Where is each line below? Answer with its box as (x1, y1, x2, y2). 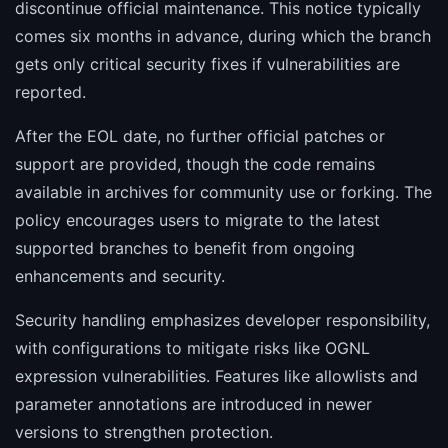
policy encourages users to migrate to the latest (15, 210, 380, 231)
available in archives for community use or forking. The (15, 182, 432, 203)
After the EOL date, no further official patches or (15, 126, 385, 147)
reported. (15, 82, 86, 103)
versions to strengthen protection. (15, 422, 273, 443)
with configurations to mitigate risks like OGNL (15, 338, 370, 359)
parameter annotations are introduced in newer (15, 394, 372, 415)
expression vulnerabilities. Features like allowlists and (15, 366, 418, 387)
